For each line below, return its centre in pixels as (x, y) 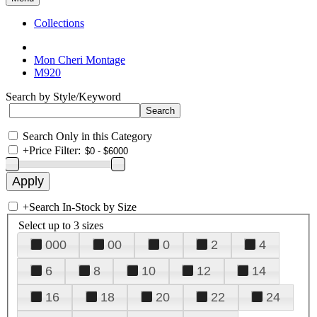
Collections (59, 23)
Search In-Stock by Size (83, 207)
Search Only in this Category (87, 136)
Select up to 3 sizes (61, 225)
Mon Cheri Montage (80, 60)
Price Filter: (55, 150)
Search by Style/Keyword (63, 97)
